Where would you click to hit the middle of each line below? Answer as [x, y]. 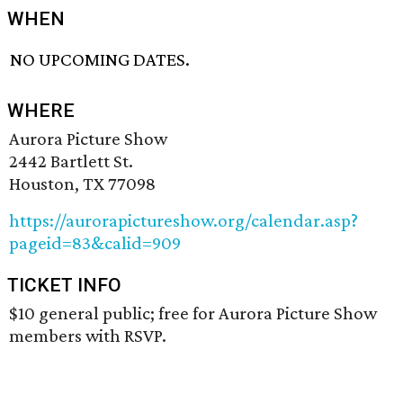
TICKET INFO [64, 286]
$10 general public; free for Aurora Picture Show [193, 313]
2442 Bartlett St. [71, 161]
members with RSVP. [88, 336]
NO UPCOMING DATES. [100, 60]
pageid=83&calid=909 [95, 243]
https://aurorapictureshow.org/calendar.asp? [184, 221]
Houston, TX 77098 [82, 184]
